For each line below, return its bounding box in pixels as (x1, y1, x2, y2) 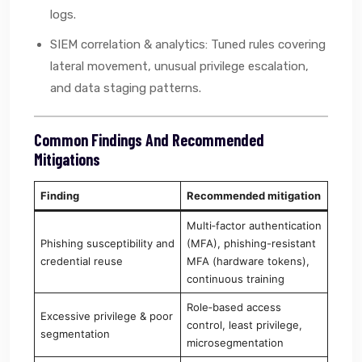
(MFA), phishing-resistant (186, 236, 316, 250)
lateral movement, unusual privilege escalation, (50, 58, 309, 74)
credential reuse (40, 254, 123, 267)
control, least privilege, (186, 318, 302, 331)
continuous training (186, 271, 284, 285)
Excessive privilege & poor (40, 309, 173, 322)
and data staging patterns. (50, 80, 201, 95)
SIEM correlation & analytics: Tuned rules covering (50, 36, 326, 52)
